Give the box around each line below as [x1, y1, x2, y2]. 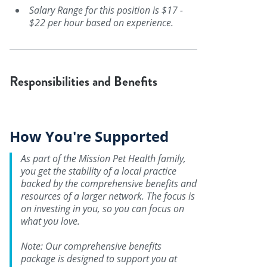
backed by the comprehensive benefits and [21, 176, 197, 190]
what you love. [21, 214, 80, 228]
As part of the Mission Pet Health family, [21, 151, 186, 165]
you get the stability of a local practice [21, 164, 176, 178]
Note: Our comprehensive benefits [21, 239, 162, 253]
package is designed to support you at [21, 252, 177, 265]
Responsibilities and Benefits [10, 72, 157, 91]
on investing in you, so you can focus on [21, 201, 184, 215]
